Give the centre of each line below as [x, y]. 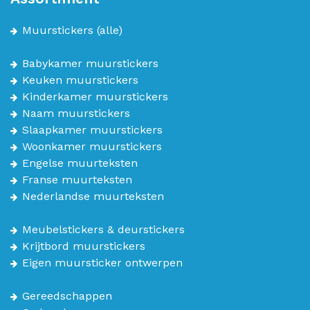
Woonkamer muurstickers [92, 146]
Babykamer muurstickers [90, 63]
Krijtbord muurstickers [84, 246]
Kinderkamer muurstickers [95, 97]
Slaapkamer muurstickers [92, 130]
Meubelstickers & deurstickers [103, 229]
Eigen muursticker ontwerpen [102, 263]
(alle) [108, 30]
